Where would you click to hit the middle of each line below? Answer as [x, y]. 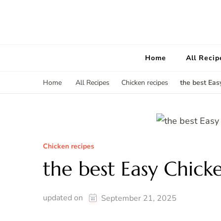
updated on [64, 198]
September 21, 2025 [139, 199]
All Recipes [92, 83]
